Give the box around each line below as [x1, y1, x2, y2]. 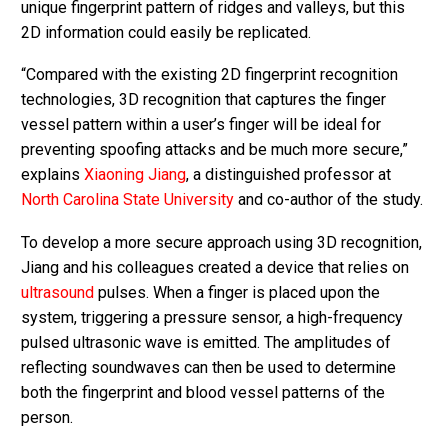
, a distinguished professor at [186, 165, 391, 185]
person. [21, 407, 73, 427]
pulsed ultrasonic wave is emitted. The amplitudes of [21, 332, 391, 352]
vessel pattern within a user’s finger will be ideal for [21, 115, 381, 135]
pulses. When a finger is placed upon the [94, 282, 380, 302]
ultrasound [21, 282, 94, 302]
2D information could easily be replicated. [21, 22, 311, 42]
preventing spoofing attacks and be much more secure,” [21, 140, 408, 160]
